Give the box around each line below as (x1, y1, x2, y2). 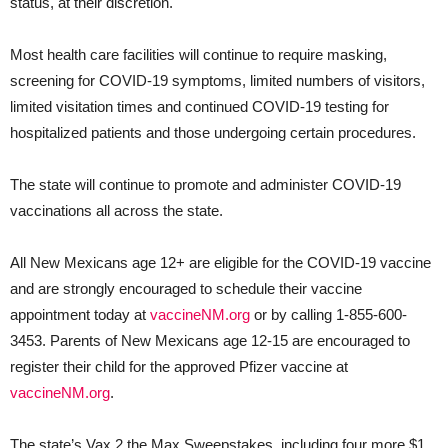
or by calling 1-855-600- (250, 305, 407, 323)
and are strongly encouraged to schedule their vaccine (10, 279, 362, 297)
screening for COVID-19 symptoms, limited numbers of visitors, (10, 71, 425, 89)
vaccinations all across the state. (10, 201, 223, 219)
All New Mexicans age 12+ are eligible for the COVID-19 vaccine (10, 253, 431, 271)
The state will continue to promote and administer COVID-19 (10, 175, 401, 193)
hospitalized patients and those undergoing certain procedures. (10, 123, 416, 141)
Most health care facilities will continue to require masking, (10, 45, 387, 63)
